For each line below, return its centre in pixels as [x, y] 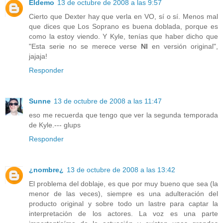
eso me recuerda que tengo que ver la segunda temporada [123, 115]
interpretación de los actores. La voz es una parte [123, 214]
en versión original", [183, 47]
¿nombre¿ [46, 170]
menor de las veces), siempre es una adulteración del [123, 194]
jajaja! [38, 56]
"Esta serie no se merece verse [85, 47]
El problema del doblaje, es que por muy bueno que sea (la [123, 184]
